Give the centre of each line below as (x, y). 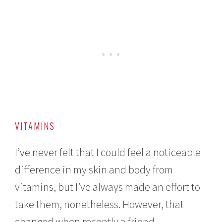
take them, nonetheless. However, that (100, 204)
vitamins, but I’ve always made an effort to (108, 187)
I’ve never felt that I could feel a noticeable (108, 152)
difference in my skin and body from (94, 169)
